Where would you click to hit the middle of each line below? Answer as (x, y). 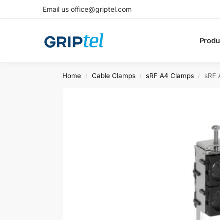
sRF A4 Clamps (170, 76)
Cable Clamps (113, 76)
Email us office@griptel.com (87, 9)
